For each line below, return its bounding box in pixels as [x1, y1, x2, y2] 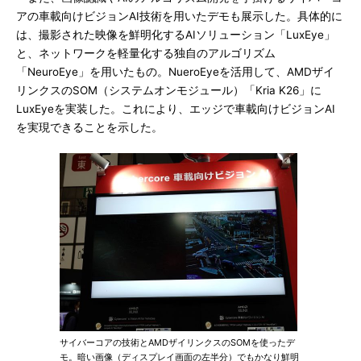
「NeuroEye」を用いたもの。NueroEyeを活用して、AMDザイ [16, 65, 334, 78]
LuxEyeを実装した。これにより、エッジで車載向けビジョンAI [16, 102, 335, 115]
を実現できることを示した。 [16, 121, 163, 134]
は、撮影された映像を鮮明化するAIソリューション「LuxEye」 [16, 28, 335, 41]
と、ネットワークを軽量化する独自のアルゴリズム [16, 47, 276, 60]
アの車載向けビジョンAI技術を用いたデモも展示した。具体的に [16, 10, 342, 23]
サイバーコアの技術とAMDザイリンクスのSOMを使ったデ [60, 337, 295, 348]
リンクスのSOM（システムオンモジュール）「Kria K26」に [16, 84, 322, 97]
